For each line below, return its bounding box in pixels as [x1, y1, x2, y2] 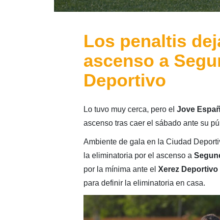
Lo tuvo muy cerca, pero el [83, 105, 177, 113]
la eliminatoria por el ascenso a [83, 151, 194, 160]
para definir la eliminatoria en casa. [83, 178, 205, 187]
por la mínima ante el [83, 165, 158, 173]
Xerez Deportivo [158, 165, 218, 173]
